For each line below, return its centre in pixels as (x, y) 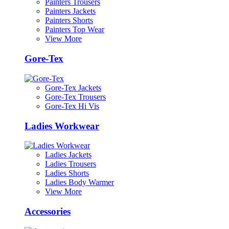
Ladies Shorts (67, 173)
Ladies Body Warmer (79, 182)
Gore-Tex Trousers (75, 97)
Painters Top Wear (75, 30)
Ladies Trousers (71, 164)
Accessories (48, 212)
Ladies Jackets (68, 155)
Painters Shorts (69, 20)
